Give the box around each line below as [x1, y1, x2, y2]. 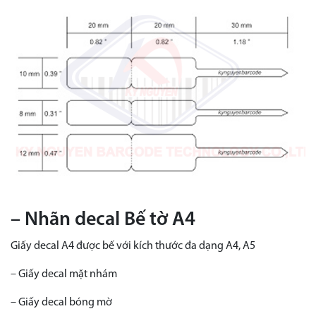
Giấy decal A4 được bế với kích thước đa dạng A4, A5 [11, 241, 255, 253]
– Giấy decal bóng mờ [11, 297, 112, 309]
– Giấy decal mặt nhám [11, 269, 117, 281]
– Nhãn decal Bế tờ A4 [11, 210, 195, 231]
